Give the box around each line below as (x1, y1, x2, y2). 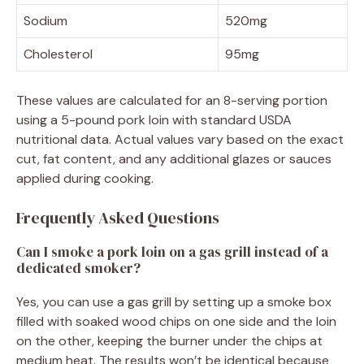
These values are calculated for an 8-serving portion (16, 92, 327, 110)
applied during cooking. (16, 170, 154, 188)
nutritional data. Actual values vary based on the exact (16, 131, 344, 149)
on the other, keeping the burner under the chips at (16, 332, 323, 350)
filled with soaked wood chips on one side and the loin (16, 313, 336, 331)
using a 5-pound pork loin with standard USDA (16, 111, 292, 129)
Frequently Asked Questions (16, 206, 219, 230)
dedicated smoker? (16, 258, 141, 279)
